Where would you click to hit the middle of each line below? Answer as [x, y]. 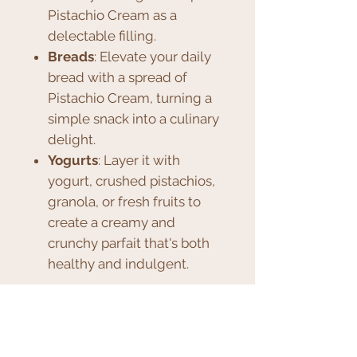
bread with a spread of [118, 78]
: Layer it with [139, 161]
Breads [71, 57]
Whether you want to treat [114, 347]
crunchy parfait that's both [129, 243]
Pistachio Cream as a [112, 16]
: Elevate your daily [153, 57]
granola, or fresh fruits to [124, 202]
